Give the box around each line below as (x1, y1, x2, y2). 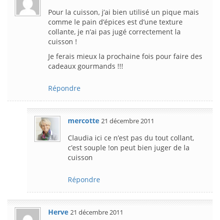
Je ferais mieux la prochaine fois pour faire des (48, 51, 202, 61)
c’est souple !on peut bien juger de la (68, 142, 190, 152)
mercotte (68, 115, 99, 125)
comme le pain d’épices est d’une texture (48, 17, 183, 27)
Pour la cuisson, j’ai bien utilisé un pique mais (48, 7, 199, 17)
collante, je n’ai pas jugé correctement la (48, 27, 181, 36)
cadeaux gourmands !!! (48, 61, 123, 71)
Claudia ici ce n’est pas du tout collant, (68, 133, 194, 142)
